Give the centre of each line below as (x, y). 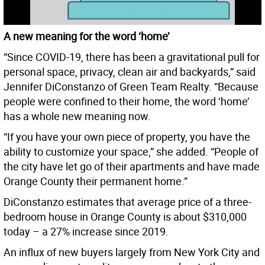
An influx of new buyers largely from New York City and (132, 252)
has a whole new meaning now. (77, 116)
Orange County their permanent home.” (96, 181)
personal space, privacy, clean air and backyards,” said (130, 71)
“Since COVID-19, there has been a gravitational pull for (132, 56)
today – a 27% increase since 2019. (86, 231)
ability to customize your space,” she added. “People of (131, 151)
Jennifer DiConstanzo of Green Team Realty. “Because (131, 86)
